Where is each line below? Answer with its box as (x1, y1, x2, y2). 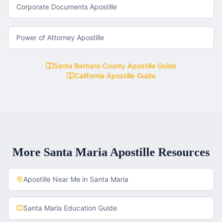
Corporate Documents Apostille (16, 2, 117, 11)
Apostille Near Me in (23, 175, 90, 183)
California (74, 71, 105, 80)
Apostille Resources (108, 146, 210, 159)
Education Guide (62, 204, 117, 212)
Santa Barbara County (54, 61, 125, 70)
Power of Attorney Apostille (16, 33, 104, 42)
